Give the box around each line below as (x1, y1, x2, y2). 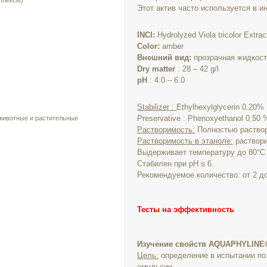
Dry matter (137, 64, 176, 73)
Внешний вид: (137, 53, 192, 62)
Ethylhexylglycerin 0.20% (176, 103, 265, 111)
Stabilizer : (137, 103, 177, 111)
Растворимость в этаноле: (137, 136, 234, 145)
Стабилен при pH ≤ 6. (137, 159, 215, 168)
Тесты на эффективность (137, 205, 235, 214)
